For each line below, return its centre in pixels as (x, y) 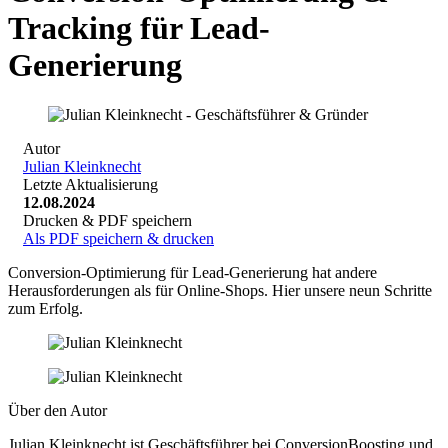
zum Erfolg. (45, 308)
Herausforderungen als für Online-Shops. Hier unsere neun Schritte (220, 290)
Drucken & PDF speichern (107, 220)
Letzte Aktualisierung (90, 184)
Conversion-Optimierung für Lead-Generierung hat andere (192, 272)
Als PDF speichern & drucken (118, 238)
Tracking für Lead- (139, 28)
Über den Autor (57, 410)
